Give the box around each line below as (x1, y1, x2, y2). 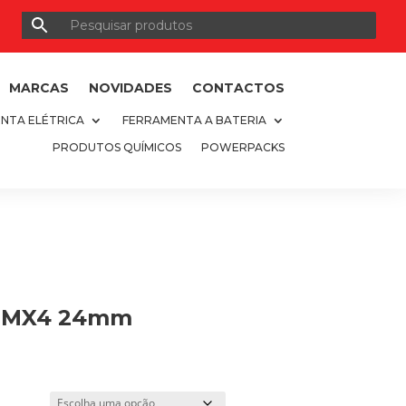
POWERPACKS (200, 140, 285, 154)
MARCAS (8, 80, 69, 96)
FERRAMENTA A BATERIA (121, 113, 266, 127)
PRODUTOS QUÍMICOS (52, 140, 181, 154)
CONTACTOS (191, 80, 285, 96)
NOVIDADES (88, 80, 172, 96)
